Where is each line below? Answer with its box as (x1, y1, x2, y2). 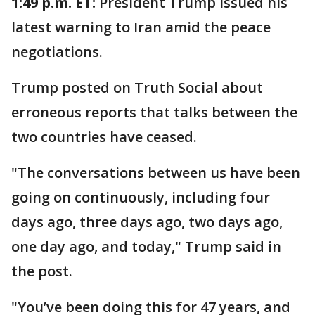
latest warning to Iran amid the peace (11, 17, 271, 37)
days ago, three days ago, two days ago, (11, 212, 283, 231)
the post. (11, 261, 76, 281)
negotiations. (11, 41, 106, 61)
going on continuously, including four (11, 187, 270, 207)
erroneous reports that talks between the (11, 102, 297, 122)
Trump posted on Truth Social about (11, 77, 263, 97)
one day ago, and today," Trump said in (11, 236, 281, 256)
